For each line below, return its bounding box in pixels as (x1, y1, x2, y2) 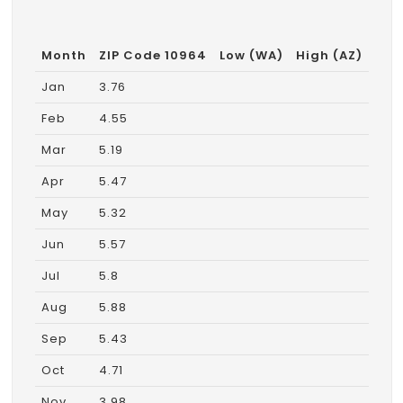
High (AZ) (295, 46, 363, 64)
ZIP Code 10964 (98, 46, 207, 64)
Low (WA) (219, 46, 283, 64)
